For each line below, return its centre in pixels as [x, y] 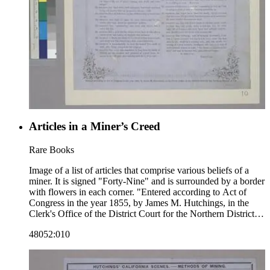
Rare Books [52, 149]
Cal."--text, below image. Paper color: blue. [161, 224]
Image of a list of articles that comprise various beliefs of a [139, 170]
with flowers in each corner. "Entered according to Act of [138, 192]
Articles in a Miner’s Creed [95, 127]
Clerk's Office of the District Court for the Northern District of [147, 213]
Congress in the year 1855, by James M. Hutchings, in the [139, 202]
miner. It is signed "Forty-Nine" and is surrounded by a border [147, 181]
